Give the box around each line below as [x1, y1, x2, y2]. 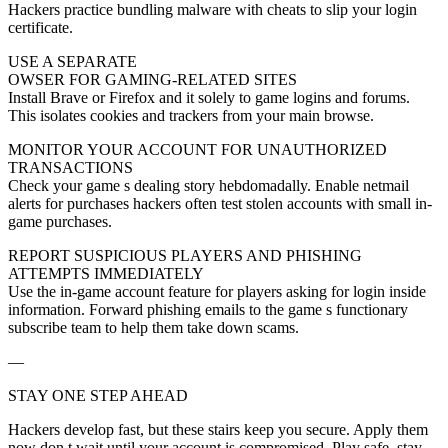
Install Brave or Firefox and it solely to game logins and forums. [8, 88, 410, 106]
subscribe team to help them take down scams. [8, 318, 299, 336]
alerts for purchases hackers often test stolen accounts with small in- [8, 194, 432, 212]
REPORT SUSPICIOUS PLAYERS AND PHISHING [8, 246, 362, 264]
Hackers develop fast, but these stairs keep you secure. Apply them [8, 420, 428, 438]
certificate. [8, 18, 73, 36]
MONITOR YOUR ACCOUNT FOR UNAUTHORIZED [8, 140, 387, 158]
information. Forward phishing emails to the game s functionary [8, 300, 408, 318]
